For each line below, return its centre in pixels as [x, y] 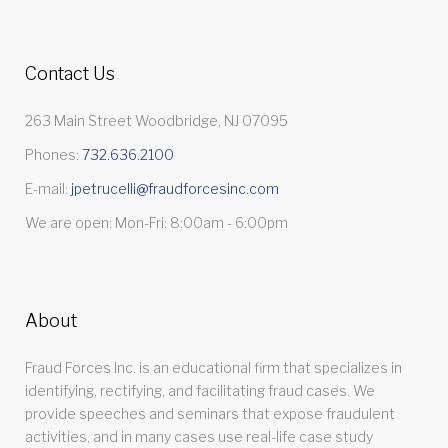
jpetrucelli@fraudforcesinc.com [175, 188]
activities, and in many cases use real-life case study [199, 436]
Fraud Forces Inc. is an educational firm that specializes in [213, 367]
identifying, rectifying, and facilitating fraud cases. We [200, 390]
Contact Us [70, 73]
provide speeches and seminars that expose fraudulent [210, 413]
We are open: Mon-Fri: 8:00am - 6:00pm [156, 222]
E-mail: [48, 188]
